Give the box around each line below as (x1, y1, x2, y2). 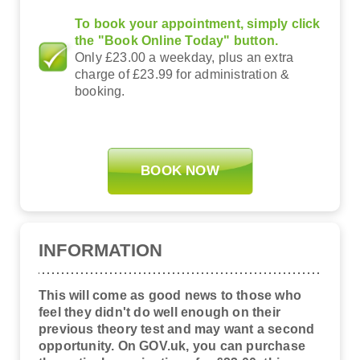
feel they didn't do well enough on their (39, 305, 280, 319)
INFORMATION (39, 239, 163, 260)
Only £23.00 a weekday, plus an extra (75, 50, 294, 64)
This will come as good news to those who (39, 288, 302, 302)
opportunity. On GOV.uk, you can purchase (39, 338, 306, 353)
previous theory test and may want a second (39, 321, 315, 336)
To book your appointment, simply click (75, 16, 321, 31)
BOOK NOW (141, 163, 219, 179)
